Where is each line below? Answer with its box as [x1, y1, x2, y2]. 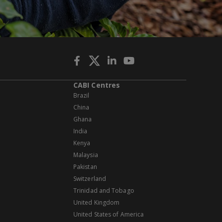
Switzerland [73, 174, 106, 183]
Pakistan [73, 163, 97, 171]
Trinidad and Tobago [73, 186, 134, 195]
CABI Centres [73, 80, 120, 90]
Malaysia [73, 151, 98, 160]
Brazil [73, 91, 90, 100]
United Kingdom [73, 198, 120, 207]
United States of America [73, 210, 144, 219]
